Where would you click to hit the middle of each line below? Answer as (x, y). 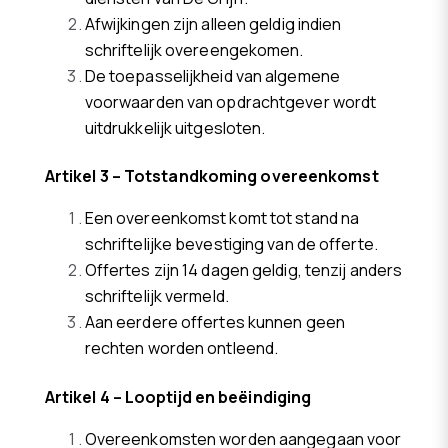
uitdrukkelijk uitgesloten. (175, 127)
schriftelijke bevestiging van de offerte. (231, 244)
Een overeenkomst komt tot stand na (222, 218)
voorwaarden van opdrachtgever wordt (230, 101)
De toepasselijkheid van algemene (212, 75)
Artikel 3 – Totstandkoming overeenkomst (211, 176)
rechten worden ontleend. (181, 348)
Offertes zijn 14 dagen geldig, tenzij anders (243, 270)
